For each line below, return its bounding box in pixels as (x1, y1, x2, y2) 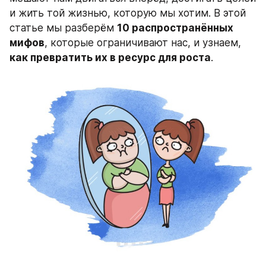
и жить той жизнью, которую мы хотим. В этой (9, 7, 246, 19)
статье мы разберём (9, 22, 117, 34)
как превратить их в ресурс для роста (9, 52, 211, 64)
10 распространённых (117, 22, 233, 34)
